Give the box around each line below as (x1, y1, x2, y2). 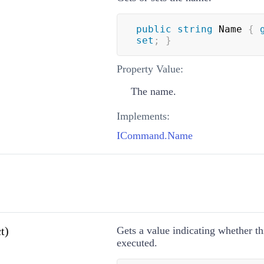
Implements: (116, 110, 170, 122)
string (177, 23, 213, 35)
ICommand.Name (116, 129, 193, 141)
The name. (130, 85, 176, 97)
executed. (116, 236, 157, 249)
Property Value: (116, 62, 183, 75)
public (136, 23, 171, 35)
